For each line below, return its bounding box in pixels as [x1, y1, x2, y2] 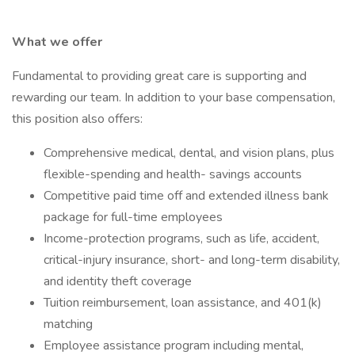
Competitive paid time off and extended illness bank [44, 187, 329, 204]
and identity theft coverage [44, 273, 195, 290]
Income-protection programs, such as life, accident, [44, 230, 319, 247]
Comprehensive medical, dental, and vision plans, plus [44, 144, 334, 162]
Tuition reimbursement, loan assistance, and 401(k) [44, 294, 322, 311]
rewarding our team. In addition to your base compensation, [12, 89, 335, 106]
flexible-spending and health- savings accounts [44, 166, 302, 183]
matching [44, 315, 93, 333]
